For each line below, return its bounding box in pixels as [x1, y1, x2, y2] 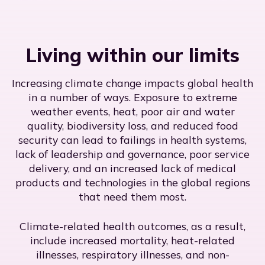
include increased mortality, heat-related [30, 234, 235, 247]
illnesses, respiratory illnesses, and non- [35, 248, 230, 261]
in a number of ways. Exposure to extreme [28, 91, 237, 104]
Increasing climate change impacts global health [12, 76, 253, 90]
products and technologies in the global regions [15, 176, 250, 189]
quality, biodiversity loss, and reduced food [27, 119, 238, 132]
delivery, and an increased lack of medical [29, 161, 236, 175]
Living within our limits [25, 43, 240, 67]
